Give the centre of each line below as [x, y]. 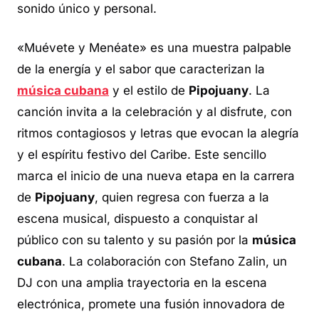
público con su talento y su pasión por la [135, 240]
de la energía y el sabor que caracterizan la [141, 69]
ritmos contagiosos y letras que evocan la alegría [158, 133]
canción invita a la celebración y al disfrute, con [155, 112]
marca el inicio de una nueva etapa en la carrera [156, 176]
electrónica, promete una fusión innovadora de [151, 304]
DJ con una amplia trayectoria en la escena [142, 283]
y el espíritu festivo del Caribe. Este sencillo [142, 155]
